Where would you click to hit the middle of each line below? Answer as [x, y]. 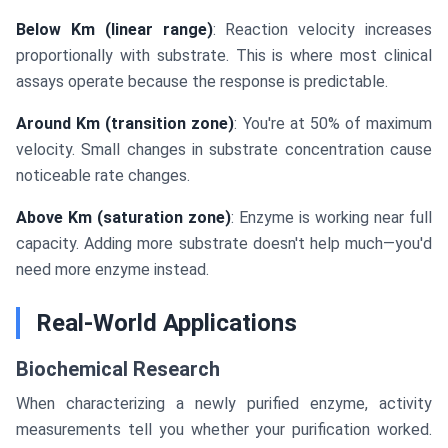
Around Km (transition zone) [125, 124]
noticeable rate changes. [103, 176]
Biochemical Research [118, 369]
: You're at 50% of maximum [333, 124]
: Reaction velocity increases [322, 30]
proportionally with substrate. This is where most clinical [224, 56]
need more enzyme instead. [112, 270]
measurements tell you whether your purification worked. [224, 430]
